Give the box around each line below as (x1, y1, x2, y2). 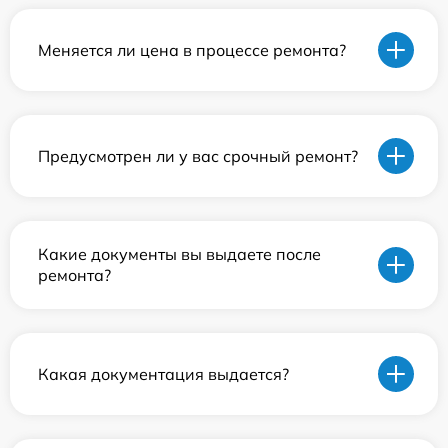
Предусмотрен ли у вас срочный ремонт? (38, 145, 358, 166)
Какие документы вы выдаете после (38, 244, 321, 264)
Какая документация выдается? (38, 363, 289, 384)
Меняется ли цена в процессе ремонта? (38, 39, 346, 60)
